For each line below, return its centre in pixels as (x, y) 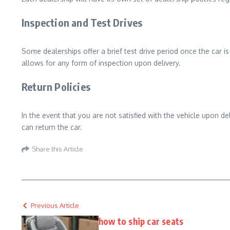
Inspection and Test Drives (82, 22)
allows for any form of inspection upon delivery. (101, 63)
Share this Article (57, 149)
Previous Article (55, 205)
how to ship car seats (141, 221)
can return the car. (52, 127)
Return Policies (56, 87)
